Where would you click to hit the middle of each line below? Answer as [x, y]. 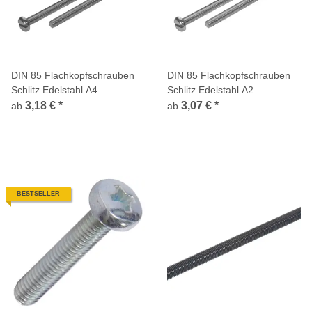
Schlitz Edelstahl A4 [54, 89]
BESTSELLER [38, 193]
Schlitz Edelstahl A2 [210, 89]
